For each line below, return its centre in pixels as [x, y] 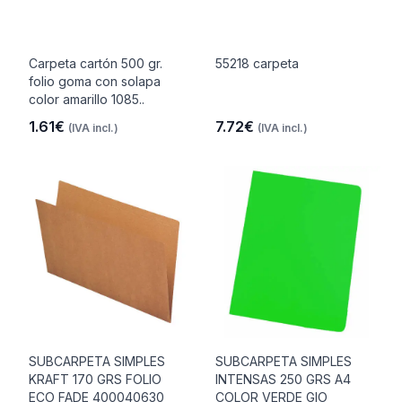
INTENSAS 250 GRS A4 [283, 379]
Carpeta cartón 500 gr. [96, 63]
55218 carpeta [257, 63]
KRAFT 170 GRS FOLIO [95, 379]
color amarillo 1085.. [87, 99]
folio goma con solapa [95, 81]
